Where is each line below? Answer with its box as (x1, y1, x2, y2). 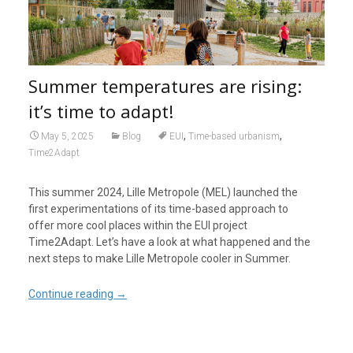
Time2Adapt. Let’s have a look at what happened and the (28, 236, 310, 249)
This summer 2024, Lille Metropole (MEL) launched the (28, 186, 298, 199)
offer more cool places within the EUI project (28, 219, 247, 232)
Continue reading (28, 288, 116, 301)
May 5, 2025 (40, 131, 94, 143)
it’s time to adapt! (28, 99, 173, 124)
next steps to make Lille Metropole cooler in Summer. (28, 252, 291, 266)
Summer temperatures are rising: (28, 74, 302, 98)
